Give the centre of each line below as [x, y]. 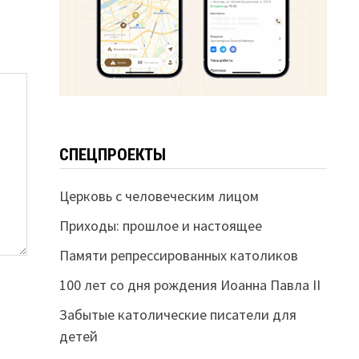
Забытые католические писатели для [177, 315]
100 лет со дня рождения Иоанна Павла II [190, 285]
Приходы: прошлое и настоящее [160, 226]
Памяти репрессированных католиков [178, 256]
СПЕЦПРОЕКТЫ [112, 155]
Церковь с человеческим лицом [159, 196]
